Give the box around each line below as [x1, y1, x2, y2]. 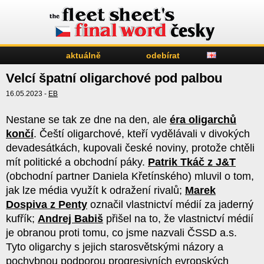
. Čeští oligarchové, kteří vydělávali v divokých [34, 128, 250, 140]
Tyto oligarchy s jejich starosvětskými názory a [6, 241, 223, 253]
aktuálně [66, 51, 101, 60]
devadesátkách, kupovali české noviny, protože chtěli [6, 142, 255, 154]
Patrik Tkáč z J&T [148, 156, 236, 168]
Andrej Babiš [38, 213, 103, 225]
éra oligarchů [170, 114, 236, 126]
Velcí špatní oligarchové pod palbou [6, 71, 222, 85]
